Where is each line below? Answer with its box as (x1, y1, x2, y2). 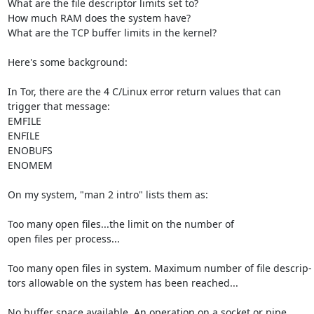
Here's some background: (7, 55, 128, 69)
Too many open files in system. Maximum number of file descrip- (7, 261, 312, 275)
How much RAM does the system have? (7, 11, 191, 25)
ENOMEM (7, 158, 53, 172)
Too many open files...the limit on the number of (7, 217, 234, 231)
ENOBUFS (7, 143, 53, 157)
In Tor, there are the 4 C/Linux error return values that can (7, 84, 281, 98)
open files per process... (7, 231, 120, 245)
